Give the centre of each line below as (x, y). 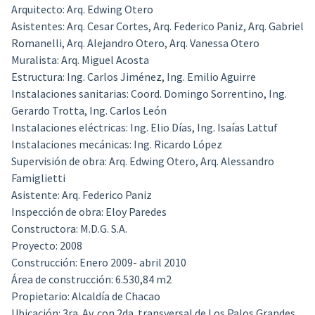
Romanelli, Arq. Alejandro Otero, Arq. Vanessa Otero (135, 43)
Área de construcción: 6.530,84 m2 (91, 279)
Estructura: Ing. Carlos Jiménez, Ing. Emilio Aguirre (133, 77)
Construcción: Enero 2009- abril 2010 (98, 263)
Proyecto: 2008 (46, 246)
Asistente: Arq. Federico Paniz (81, 195)
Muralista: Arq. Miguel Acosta (80, 60)
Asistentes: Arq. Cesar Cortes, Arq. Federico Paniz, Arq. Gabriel (157, 26)
